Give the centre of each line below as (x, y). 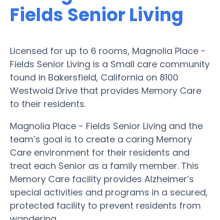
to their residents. (48, 104)
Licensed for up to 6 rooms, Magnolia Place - (108, 51)
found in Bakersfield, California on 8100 (94, 77)
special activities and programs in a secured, (109, 192)
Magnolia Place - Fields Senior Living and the (106, 126)
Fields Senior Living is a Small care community (110, 64)
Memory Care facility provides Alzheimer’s (102, 179)
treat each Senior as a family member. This (104, 165)
